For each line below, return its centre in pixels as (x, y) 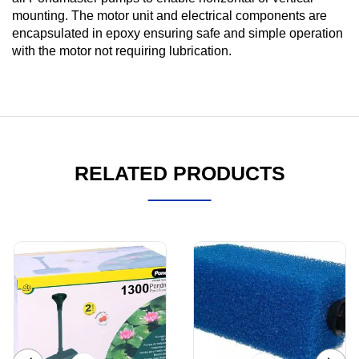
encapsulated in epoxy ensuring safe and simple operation (177, 33)
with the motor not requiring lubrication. (122, 50)
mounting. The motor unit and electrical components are (169, 15)
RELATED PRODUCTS (179, 173)
